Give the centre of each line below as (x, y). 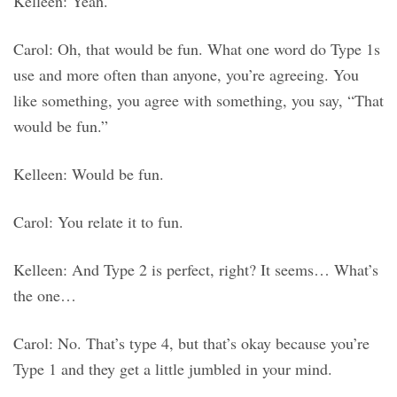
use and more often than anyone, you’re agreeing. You (186, 75)
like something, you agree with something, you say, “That (198, 101)
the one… (45, 296)
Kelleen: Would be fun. (89, 174)
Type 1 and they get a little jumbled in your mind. (173, 369)
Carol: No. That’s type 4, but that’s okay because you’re (191, 343)
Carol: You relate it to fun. (98, 222)
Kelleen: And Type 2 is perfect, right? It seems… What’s (196, 270)
